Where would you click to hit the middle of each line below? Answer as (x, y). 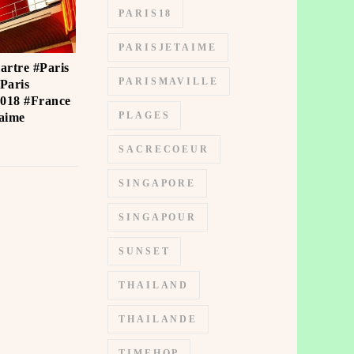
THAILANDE (158, 319)
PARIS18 (146, 13)
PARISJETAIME (168, 47)
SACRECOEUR (164, 149)
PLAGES (145, 115)
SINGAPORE (158, 183)
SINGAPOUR (158, 217)
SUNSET (145, 251)
